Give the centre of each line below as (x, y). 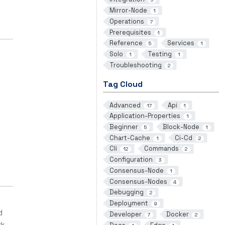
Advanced (125, 105)
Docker (177, 214)
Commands (161, 149)
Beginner (124, 127)
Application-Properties (145, 116)
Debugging (126, 192)
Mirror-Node (128, 11)
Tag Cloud (123, 84)
